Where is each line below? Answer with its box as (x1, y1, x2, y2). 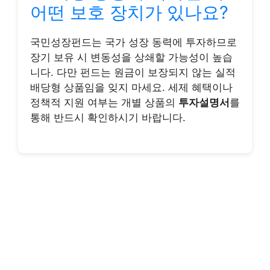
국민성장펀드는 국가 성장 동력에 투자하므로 (30, 36, 237, 48)
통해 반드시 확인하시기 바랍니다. (30, 111, 186, 124)
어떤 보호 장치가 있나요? (30, 2, 228, 23)
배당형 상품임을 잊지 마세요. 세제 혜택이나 (30, 81, 233, 93)
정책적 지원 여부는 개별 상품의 (30, 96, 178, 108)
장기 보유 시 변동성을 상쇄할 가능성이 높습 (30, 51, 233, 63)
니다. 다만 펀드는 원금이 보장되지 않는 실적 (30, 66, 236, 78)
